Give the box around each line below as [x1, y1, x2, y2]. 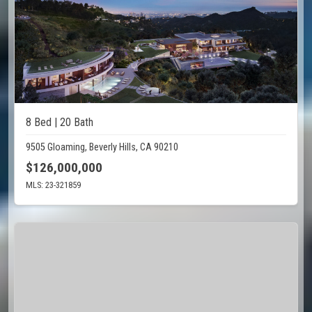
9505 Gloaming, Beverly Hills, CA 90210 [26, 141, 178, 154]
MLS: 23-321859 [26, 180, 81, 191]
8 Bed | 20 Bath [26, 116, 93, 130]
